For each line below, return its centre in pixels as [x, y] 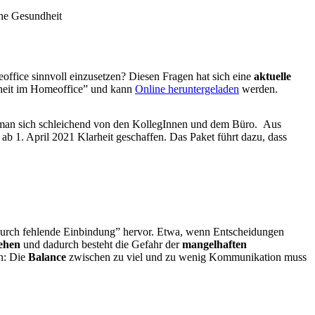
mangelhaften [214, 245]
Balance [49, 257]
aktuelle [272, 77]
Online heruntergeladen [187, 89]
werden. [258, 89]
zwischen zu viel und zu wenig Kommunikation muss [188, 257]
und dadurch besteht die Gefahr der [101, 245]
